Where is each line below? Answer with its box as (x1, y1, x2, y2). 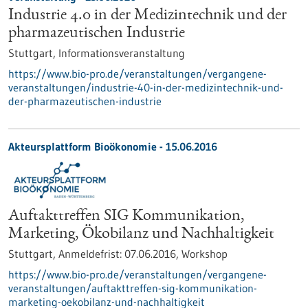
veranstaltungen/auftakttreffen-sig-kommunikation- (8, 281, 257, 295)
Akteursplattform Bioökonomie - (8, 140, 166, 153)
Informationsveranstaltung (58, 46, 185, 60)
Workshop (181, 247, 228, 261)
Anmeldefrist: (58, 247, 124, 261)
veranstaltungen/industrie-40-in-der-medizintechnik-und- (8, 80, 283, 94)
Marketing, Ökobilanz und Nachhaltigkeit (8, 226, 274, 243)
